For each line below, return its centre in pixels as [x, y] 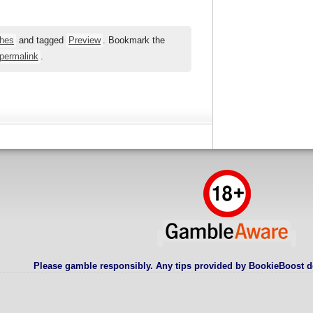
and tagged [42, 41]
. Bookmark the [134, 41]
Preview [85, 41]
